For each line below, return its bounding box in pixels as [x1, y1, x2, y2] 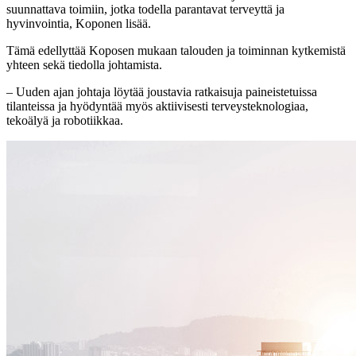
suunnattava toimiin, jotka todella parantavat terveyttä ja [6, 2, 284, 17]
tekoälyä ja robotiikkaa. [6, 114, 123, 128]
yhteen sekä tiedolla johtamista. [6, 58, 162, 72]
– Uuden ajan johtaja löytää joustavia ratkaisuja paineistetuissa [6, 85, 317, 99]
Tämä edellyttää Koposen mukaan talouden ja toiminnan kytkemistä [6, 44, 346, 58]
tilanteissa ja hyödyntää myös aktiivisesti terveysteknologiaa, [6, 99, 308, 114]
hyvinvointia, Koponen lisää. [6, 17, 151, 31]
